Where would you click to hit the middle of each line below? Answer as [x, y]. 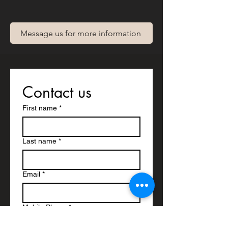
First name [40, 108]
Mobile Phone [45, 207]
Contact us [57, 92]
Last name [39, 141]
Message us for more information [80, 33]
